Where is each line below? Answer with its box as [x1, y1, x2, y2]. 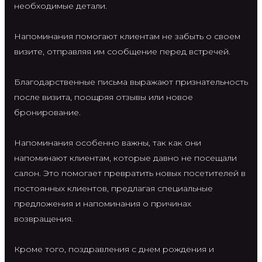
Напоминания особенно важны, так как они [14, 137, 201, 148]
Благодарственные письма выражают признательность [14, 76, 248, 87]
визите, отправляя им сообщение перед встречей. [14, 46, 230, 57]
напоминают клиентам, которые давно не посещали [14, 152, 237, 163]
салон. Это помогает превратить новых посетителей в [14, 167, 246, 178]
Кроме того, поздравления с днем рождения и [14, 243, 214, 254]
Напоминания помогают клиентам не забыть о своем [14, 30, 240, 42]
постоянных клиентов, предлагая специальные [14, 182, 213, 194]
